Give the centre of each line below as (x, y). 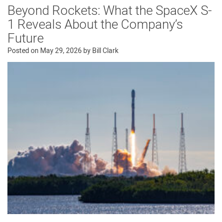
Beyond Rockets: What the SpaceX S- (110, 11)
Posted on (24, 51)
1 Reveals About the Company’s (95, 25)
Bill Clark (105, 51)
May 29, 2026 (61, 51)
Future (26, 39)
